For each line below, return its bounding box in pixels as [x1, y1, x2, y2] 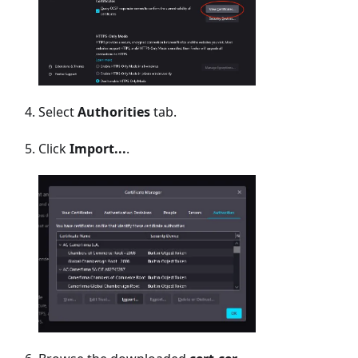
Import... [70, 139, 126, 157]
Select [38, 102, 78, 121]
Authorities [78, 102, 150, 121]
